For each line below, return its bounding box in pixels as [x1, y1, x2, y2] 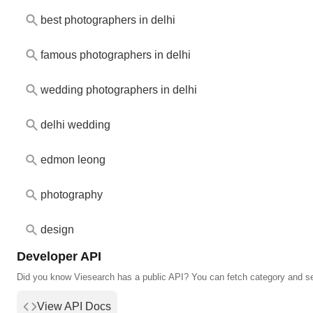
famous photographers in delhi [41, 49, 191, 61]
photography [41, 189, 103, 201]
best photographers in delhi [41, 13, 175, 26]
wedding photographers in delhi [41, 84, 197, 96]
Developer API [17, 248, 101, 263]
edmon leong [41, 154, 105, 166]
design [41, 224, 74, 236]
